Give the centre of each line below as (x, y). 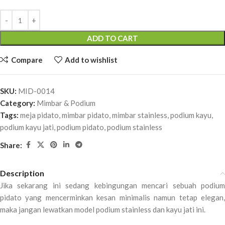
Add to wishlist (91, 60)
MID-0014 (36, 91)
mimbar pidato (85, 115)
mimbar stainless (140, 115)
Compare (27, 60)
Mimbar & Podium (66, 103)
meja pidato (39, 115)
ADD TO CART (113, 38)
